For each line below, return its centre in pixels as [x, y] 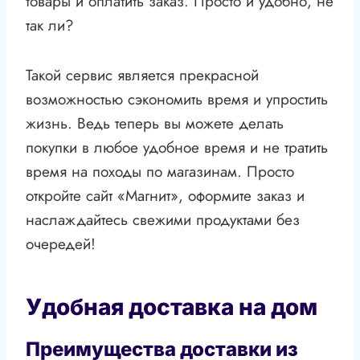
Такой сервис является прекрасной [142, 76]
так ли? [50, 26]
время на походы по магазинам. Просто [160, 172]
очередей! [61, 244]
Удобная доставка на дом [172, 307]
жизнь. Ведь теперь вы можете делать [155, 124]
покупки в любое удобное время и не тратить [177, 148]
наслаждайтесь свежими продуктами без [163, 220]
